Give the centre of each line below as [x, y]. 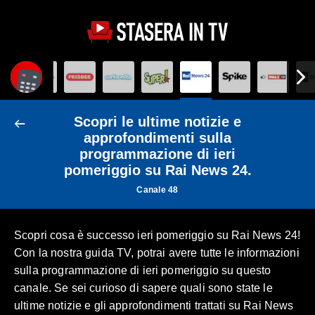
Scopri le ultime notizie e [157, 121]
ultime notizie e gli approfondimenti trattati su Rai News [154, 305]
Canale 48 [157, 189]
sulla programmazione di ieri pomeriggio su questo [143, 270]
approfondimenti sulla [157, 137]
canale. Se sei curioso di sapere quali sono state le [143, 288]
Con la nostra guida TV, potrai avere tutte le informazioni [157, 252]
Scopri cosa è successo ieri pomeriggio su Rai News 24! [157, 235]
